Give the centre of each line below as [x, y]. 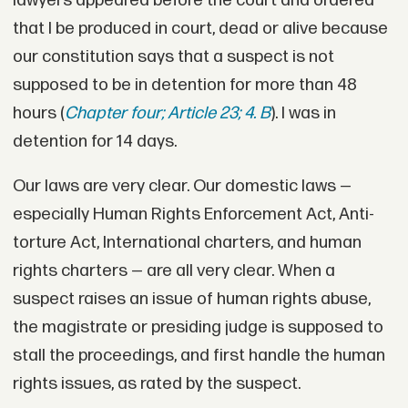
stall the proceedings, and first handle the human [199, 356]
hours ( [38, 113]
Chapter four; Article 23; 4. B [167, 113]
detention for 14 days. [94, 141]
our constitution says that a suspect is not [173, 56]
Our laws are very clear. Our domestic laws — [182, 187]
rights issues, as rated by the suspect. [156, 384]
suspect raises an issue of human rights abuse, [191, 300]
